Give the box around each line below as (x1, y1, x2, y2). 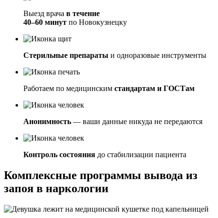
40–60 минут (23, 18, 67, 27)
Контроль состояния (23, 150, 95, 159)
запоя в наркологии (4, 182, 109, 195)
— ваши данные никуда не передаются (71, 117, 202, 126)
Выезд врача (23, 9, 66, 18)
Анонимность (23, 117, 71, 126)
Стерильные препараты (23, 51, 109, 60)
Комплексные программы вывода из (4, 168, 198, 182)
